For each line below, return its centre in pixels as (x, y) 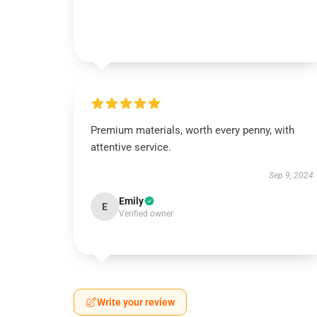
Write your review (136, 302)
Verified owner (146, 214)
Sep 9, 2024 (291, 175)
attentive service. (131, 147)
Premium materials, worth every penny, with (192, 130)
